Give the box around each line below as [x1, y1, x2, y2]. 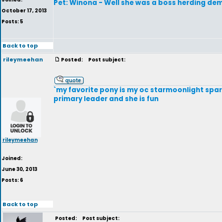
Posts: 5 [1, 18, 23, 25]
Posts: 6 [1, 176, 23, 184]
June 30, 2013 [1, 166, 37, 173]
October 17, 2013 [1, 7, 47, 14]
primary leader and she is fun [54, 94, 159, 104]
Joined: [1, 155, 22, 162]
